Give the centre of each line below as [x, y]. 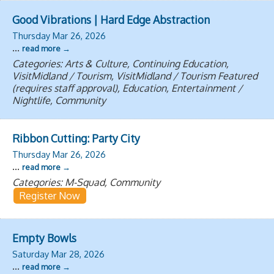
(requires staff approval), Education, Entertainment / [127, 88]
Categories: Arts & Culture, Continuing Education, [120, 63]
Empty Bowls [44, 238]
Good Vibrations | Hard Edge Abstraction [111, 19]
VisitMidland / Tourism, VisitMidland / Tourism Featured [135, 76]
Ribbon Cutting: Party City [76, 138]
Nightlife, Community [59, 100]
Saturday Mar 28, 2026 [58, 254]
